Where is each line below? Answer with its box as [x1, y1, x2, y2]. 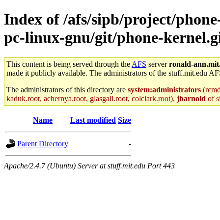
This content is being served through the [6, 59, 132, 68]
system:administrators [128, 85, 201, 94]
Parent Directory [17, 139, 68, 148]
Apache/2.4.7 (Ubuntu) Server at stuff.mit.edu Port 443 [4, 161, 175, 170]
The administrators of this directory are [6, 85, 128, 94]
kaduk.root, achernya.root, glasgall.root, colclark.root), [6, 94, 177, 103]
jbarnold [177, 94, 206, 103]
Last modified [70, 115, 116, 124]
